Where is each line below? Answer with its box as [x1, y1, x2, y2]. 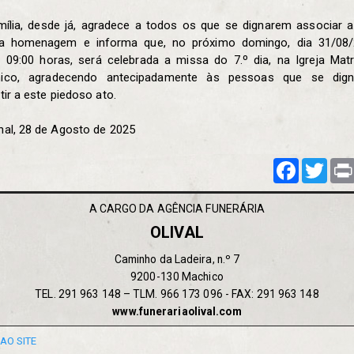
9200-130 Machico [130, 269, 224, 283]
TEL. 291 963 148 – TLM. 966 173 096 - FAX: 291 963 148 [35, 287, 319, 300]
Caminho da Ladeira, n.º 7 [114, 252, 240, 265]
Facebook [299, 157, 351, 171]
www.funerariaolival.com [112, 304, 242, 318]
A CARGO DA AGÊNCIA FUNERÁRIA [88, 201, 265, 215]
